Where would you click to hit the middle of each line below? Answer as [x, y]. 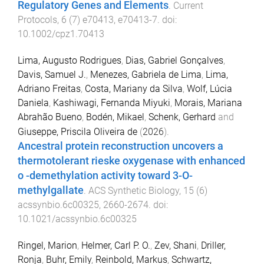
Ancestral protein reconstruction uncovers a [121, 146]
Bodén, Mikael [115, 117]
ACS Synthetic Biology [134, 191]
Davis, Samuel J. [52, 75]
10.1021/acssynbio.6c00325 [77, 219]
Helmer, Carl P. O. [116, 246]
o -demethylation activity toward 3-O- [105, 176]
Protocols [37, 20]
